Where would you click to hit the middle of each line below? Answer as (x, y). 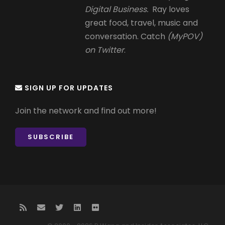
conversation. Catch (126, 37)
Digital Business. (117, 10)
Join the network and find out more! (86, 111)
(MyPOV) (185, 37)
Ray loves (169, 10)
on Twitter (105, 50)
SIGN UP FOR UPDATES (68, 88)
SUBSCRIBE (51, 137)
